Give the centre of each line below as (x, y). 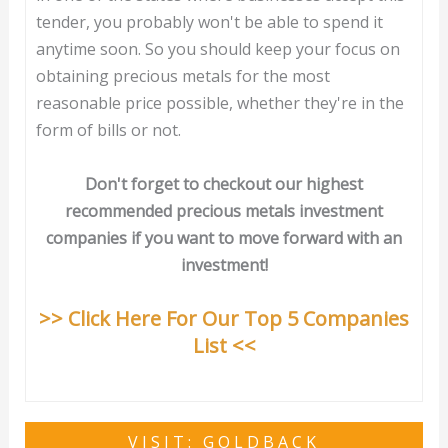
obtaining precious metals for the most (182, 75)
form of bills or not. (108, 129)
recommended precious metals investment (224, 211)
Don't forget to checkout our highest (224, 184)
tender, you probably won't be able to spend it (209, 21)
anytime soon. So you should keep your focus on (217, 48)
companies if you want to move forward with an (224, 238)
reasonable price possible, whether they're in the (219, 102)
